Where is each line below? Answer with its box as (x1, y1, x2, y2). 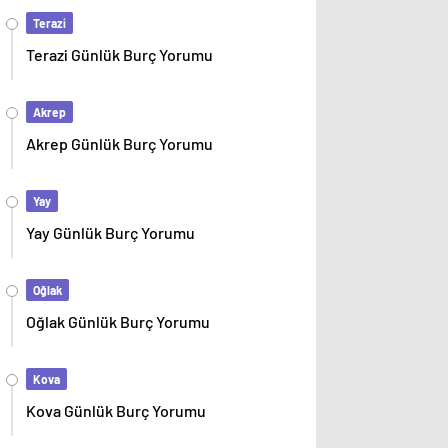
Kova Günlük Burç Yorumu (26, 401, 206, 421)
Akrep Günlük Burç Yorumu (26, 134, 213, 154)
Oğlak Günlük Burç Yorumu (26, 312, 210, 332)
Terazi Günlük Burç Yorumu (26, 45, 213, 65)
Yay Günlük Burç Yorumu (26, 223, 195, 243)
